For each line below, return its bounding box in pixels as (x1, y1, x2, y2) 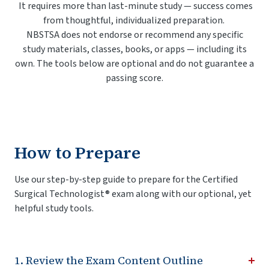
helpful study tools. (14, 202, 94, 215)
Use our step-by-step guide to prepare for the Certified (14, 173, 238, 186)
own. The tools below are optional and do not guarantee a (15, 57, 254, 70)
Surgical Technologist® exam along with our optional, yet (14, 187, 252, 201)
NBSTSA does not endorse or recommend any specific (26, 28, 243, 41)
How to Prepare (14, 141, 141, 164)
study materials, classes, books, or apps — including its (22, 43, 247, 56)
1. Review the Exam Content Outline (14, 253, 203, 268)
